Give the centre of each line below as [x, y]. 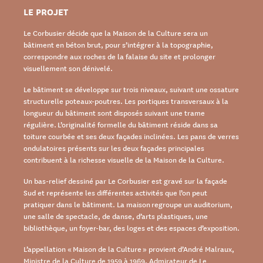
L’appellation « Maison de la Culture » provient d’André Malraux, [129, 249]
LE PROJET [46, 11]
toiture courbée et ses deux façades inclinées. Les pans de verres [131, 136]
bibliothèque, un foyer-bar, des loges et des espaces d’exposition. [131, 228]
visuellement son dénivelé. [68, 68]
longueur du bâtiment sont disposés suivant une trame [114, 113]
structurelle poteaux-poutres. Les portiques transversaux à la [126, 101]
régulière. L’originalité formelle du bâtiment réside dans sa [121, 124]
